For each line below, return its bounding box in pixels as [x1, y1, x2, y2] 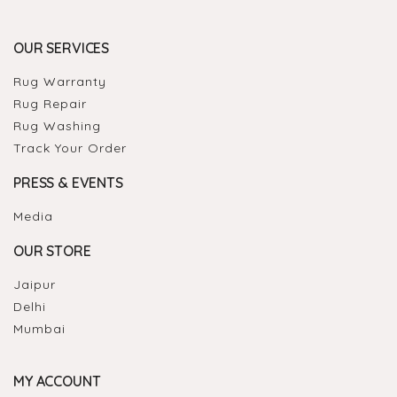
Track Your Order [13, 140, 127, 157]
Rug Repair [13, 96, 87, 113]
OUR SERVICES [13, 39, 110, 58]
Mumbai [13, 321, 66, 338]
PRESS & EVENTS [13, 174, 123, 192]
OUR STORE [13, 242, 91, 261]
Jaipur [13, 276, 56, 293]
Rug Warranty [13, 74, 106, 90]
